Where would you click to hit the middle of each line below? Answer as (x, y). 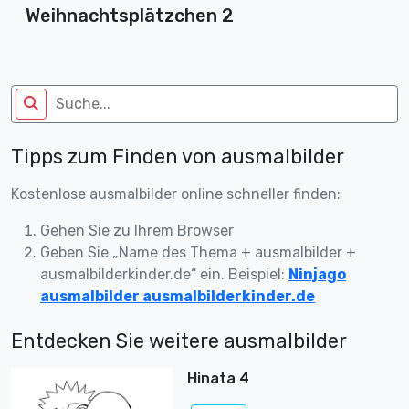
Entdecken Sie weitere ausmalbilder (179, 341)
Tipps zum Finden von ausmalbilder (178, 156)
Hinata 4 (218, 378)
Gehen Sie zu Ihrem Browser (137, 230)
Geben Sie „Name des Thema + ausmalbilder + (198, 252)
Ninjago (317, 274)
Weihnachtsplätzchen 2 (130, 15)
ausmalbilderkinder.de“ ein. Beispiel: (164, 274)
